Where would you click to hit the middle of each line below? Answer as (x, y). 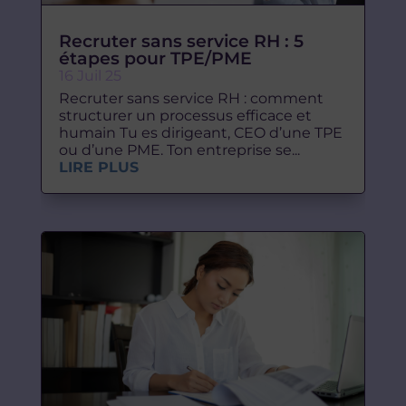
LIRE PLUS (98, 167)
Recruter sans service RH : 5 (181, 41)
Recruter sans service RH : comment (191, 98)
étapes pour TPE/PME (155, 58)
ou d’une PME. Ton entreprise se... (179, 150)
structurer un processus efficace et (185, 116)
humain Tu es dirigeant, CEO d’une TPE (200, 133)
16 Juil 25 (90, 76)
